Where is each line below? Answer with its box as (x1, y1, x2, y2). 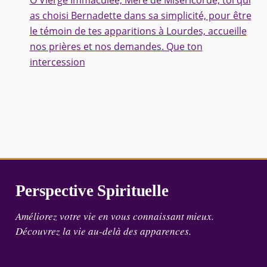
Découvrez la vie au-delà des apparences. (15, 224, 191, 238)
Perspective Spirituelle (15, 181, 169, 200)
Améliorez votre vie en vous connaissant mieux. (15, 209, 214, 223)
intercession (29, 55, 85, 69)
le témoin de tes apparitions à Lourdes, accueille (29, 24, 247, 38)
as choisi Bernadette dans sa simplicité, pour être (29, 9, 252, 23)
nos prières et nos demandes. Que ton (29, 40, 203, 54)
